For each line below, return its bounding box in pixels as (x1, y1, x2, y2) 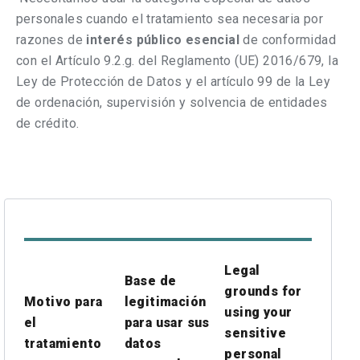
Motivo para (24, 294, 103, 309)
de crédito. (16, 116, 80, 131)
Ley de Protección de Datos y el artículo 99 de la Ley (16, 74, 331, 89)
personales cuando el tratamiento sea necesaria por (16, 11, 323, 27)
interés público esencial (86, 32, 240, 47)
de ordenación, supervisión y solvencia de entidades (16, 95, 328, 110)
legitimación (124, 294, 207, 309)
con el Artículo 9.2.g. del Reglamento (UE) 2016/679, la (16, 53, 338, 68)
